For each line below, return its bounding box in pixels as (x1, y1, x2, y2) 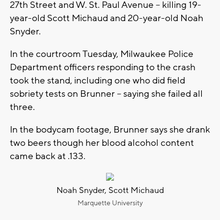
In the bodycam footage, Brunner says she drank (10, 123, 210, 136)
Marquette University (77, 198, 143, 208)
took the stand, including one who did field (10, 74, 185, 86)
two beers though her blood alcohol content (10, 137, 194, 149)
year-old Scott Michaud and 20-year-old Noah (10, 12, 203, 24)
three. (10, 101, 37, 113)
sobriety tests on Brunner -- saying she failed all (10, 87, 203, 100)
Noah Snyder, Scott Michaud (56, 185, 164, 196)
